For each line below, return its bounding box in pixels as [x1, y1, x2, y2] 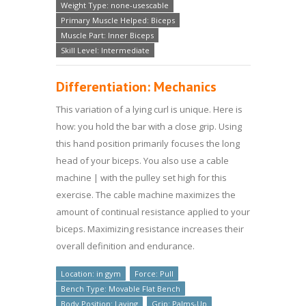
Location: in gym [60, 268, 121, 279]
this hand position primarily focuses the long [55, 137, 240, 150]
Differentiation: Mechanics [55, 77, 217, 96]
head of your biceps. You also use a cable [55, 154, 229, 167]
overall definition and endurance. [55, 239, 195, 252]
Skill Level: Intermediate [60, 44, 150, 55]
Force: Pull [134, 268, 173, 279]
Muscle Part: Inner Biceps [60, 29, 154, 40]
